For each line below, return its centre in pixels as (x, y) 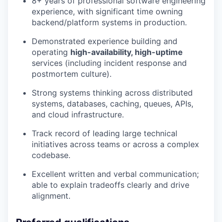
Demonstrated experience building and (105, 41)
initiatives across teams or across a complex (115, 144)
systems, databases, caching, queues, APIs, (112, 104)
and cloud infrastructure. (78, 115)
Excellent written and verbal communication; (115, 174)
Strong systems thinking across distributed (112, 93)
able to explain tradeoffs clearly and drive (111, 185)
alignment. (51, 196)
